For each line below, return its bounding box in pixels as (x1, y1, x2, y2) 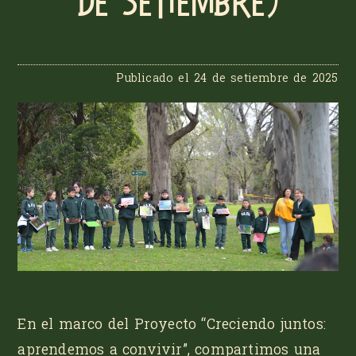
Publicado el (116, 70, 194, 86)
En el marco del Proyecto (17, 314, 202, 334)
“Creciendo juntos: (201, 314, 327, 334)
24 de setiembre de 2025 (193, 70, 339, 86)
